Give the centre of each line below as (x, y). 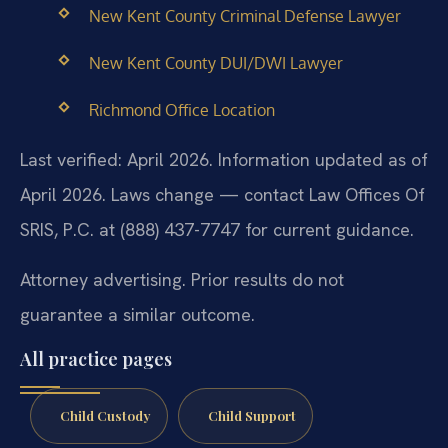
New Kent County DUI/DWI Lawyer (215, 62)
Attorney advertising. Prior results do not (182, 279)
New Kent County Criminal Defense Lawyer (244, 15)
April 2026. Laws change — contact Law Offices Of (222, 195)
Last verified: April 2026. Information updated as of (224, 160)
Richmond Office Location (181, 109)
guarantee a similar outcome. (137, 314)
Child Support (251, 414)
